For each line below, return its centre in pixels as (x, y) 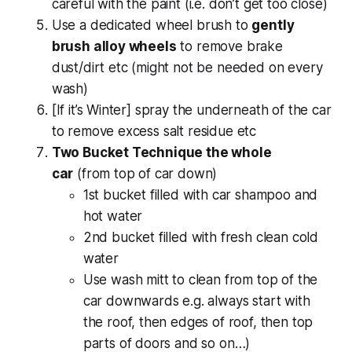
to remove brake (229, 46)
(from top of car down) (145, 173)
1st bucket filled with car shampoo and (200, 194)
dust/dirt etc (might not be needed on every (187, 67)
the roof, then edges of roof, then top (198, 322)
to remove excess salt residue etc (154, 131)
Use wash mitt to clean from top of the (200, 279)
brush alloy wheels (114, 46)
